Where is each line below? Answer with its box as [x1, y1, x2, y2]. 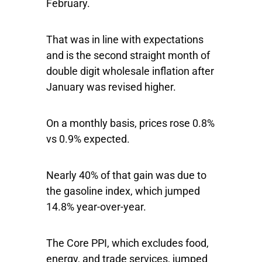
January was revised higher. [46, 81, 176, 93]
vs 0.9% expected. [46, 133, 130, 145]
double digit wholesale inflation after [46, 65, 214, 77]
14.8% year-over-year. [46, 201, 146, 213]
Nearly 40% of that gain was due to [46, 169, 206, 181]
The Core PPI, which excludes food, [46, 237, 209, 249]
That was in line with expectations [46, 33, 204, 46]
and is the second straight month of [46, 49, 210, 61]
